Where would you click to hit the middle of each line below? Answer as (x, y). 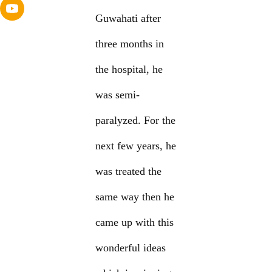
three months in (130, 44)
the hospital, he (129, 70)
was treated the (129, 172)
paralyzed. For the (136, 121)
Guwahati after (128, 19)
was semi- (118, 95)
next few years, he (136, 146)
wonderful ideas (131, 248)
